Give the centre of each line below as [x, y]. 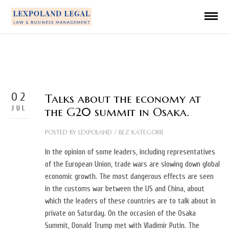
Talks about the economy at [123, 99]
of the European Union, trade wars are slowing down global [132, 164]
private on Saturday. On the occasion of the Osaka [120, 213]
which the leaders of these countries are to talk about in [130, 201]
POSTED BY [61, 132]
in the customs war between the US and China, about [124, 189]
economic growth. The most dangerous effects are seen [129, 177]
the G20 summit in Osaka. [117, 112]
